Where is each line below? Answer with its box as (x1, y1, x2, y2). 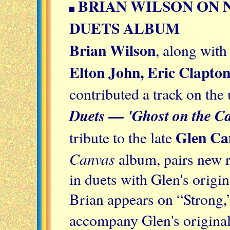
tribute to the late (69, 127, 176, 147)
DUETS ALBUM (69, 16, 180, 39)
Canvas (69, 148, 115, 169)
